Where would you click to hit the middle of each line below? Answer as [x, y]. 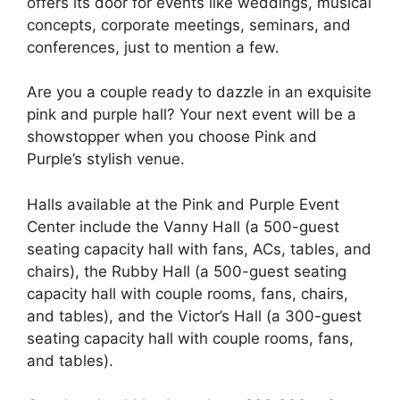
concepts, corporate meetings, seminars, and [189, 25]
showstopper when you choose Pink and [172, 137]
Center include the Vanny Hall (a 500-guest [183, 226]
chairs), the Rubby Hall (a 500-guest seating [187, 271]
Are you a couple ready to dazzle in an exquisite [199, 92]
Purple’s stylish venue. [106, 159]
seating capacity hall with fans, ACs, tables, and [199, 249]
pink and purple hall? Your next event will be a [192, 115]
